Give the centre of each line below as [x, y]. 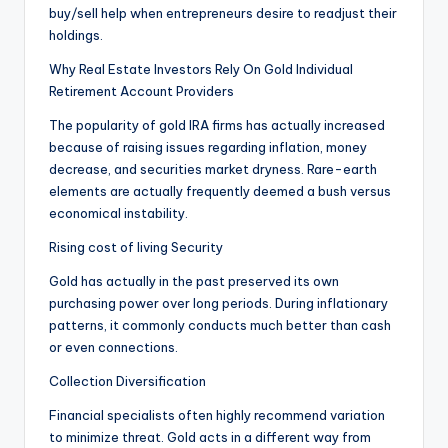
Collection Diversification [127, 381]
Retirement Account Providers [141, 91]
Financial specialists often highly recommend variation [217, 415]
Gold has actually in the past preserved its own [194, 281]
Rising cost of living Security [136, 247]
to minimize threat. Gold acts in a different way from [210, 437]
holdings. [76, 35]
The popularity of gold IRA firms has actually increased [217, 125]
